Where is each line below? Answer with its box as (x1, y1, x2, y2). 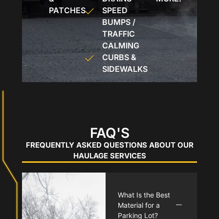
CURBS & (102, 52, 137, 62)
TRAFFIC (102, 28, 135, 39)
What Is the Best (117, 190, 170, 199)
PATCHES (49, 5, 86, 15)
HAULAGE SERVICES (73, 151, 146, 160)
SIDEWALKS (102, 64, 148, 74)
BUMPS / (102, 17, 136, 27)
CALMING (102, 40, 140, 50)
